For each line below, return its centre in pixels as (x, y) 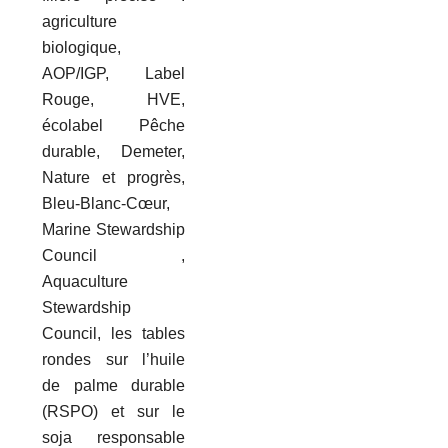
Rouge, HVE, (114, 99)
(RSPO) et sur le (114, 411)
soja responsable (114, 437)
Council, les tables (114, 333)
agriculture (80, 21)
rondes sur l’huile (114, 359)
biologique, (82, 47)
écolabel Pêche (114, 125)
